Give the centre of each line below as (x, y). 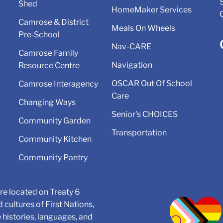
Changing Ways (47, 103)
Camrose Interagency (58, 84)
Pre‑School (39, 35)
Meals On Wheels (143, 28)
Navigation (132, 65)
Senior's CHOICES (144, 114)
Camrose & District (53, 22)
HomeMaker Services (151, 10)
